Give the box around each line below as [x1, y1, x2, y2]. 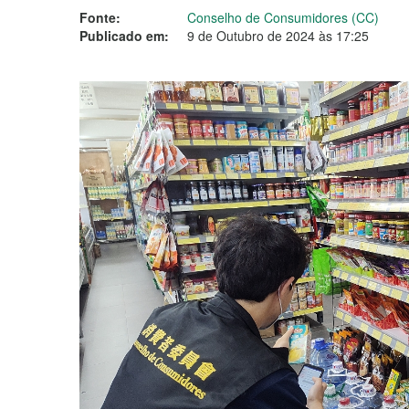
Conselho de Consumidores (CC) [187, 8, 379, 26]
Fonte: [79, 8, 121, 26]
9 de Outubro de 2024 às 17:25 [187, 26, 369, 45]
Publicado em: [79, 26, 169, 45]
